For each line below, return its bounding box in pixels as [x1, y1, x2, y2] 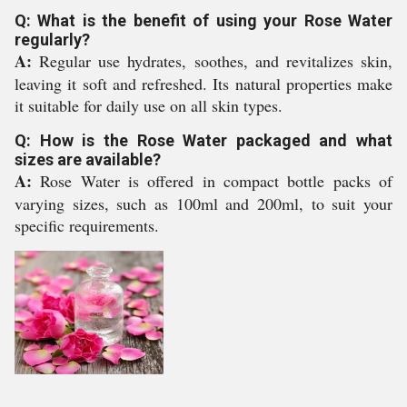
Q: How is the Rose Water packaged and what [15, 131, 392, 150]
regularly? [15, 30, 90, 49]
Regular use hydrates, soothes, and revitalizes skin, [32, 50, 392, 72]
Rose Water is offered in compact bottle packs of [32, 170, 392, 192]
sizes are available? [15, 150, 161, 169]
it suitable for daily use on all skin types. [15, 94, 283, 116]
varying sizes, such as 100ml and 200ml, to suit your [15, 193, 392, 214]
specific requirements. [15, 214, 159, 236]
